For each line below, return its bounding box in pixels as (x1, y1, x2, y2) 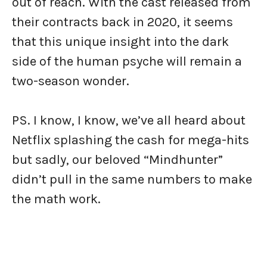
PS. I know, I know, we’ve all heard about (12, 113, 246, 128)
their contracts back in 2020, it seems (12, 14, 233, 30)
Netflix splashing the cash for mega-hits (12, 132, 249, 148)
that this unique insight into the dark (12, 34, 229, 49)
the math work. (12, 191, 101, 207)
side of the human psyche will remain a (12, 54, 242, 69)
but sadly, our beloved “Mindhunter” (12, 152, 223, 167)
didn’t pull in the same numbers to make (12, 172, 252, 187)
